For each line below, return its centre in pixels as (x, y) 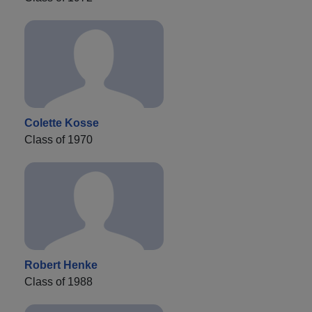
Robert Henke (61, 265)
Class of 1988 (58, 281)
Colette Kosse (62, 123)
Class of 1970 (58, 139)
